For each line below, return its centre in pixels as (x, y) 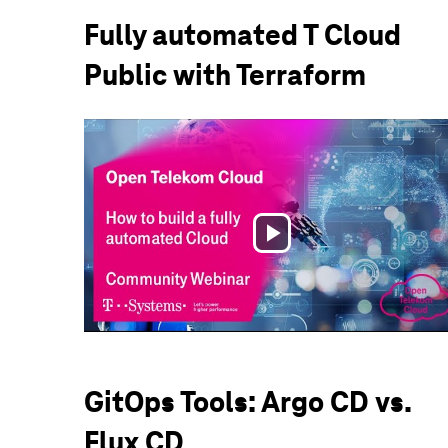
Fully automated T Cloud (242, 35)
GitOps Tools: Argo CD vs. (247, 401)
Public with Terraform (225, 75)
